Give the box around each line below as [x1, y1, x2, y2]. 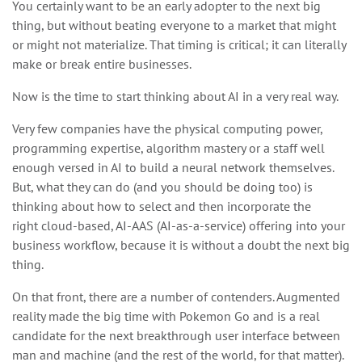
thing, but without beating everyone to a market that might [12, 16, 336, 33]
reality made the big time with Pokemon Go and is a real [12, 307, 320, 324]
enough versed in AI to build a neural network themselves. [12, 158, 334, 175]
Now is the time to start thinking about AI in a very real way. [12, 87, 339, 104]
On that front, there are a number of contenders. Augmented [12, 288, 340, 305]
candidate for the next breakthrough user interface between [12, 326, 340, 343]
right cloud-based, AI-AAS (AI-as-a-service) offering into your [12, 217, 345, 234]
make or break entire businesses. [12, 55, 192, 72]
